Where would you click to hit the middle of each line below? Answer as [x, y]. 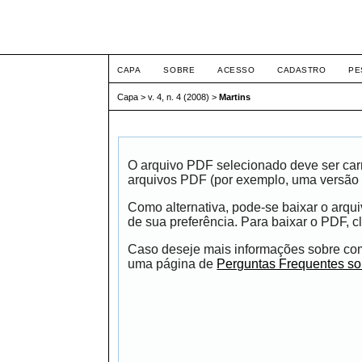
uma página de [173, 263]
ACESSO [236, 70]
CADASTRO [302, 70]
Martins [235, 97]
